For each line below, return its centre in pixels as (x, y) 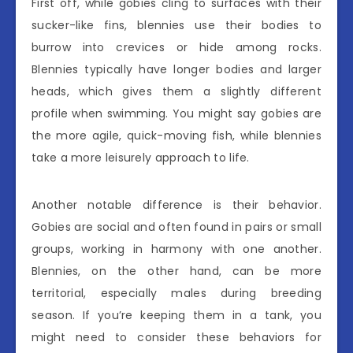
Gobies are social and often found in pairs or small (176, 227)
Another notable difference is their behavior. (176, 204)
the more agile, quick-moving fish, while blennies (176, 135)
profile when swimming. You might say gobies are (176, 113)
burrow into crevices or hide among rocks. (176, 47)
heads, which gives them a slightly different (176, 91)
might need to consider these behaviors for (176, 337)
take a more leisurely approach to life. (141, 157)
